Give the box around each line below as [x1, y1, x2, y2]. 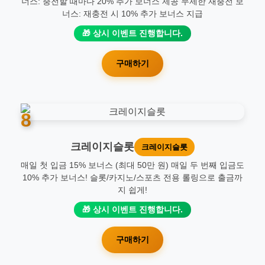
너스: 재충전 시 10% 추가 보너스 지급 [62, 9, 203, 18]
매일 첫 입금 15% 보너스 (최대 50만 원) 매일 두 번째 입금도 [21, 160, 244, 170]
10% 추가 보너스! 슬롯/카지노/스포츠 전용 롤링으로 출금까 [22, 173, 243, 182]
